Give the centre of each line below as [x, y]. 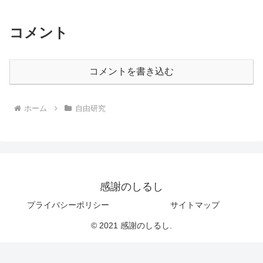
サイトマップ [195, 205]
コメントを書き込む [131, 71]
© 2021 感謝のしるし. [131, 225]
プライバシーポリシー [68, 205]
